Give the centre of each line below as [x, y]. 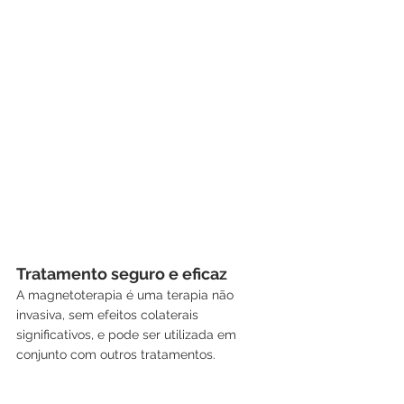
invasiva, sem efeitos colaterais [109, 314]
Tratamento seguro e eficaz [122, 273]
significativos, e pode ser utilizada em [128, 334]
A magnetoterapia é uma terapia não [127, 294]
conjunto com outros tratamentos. [116, 354]
